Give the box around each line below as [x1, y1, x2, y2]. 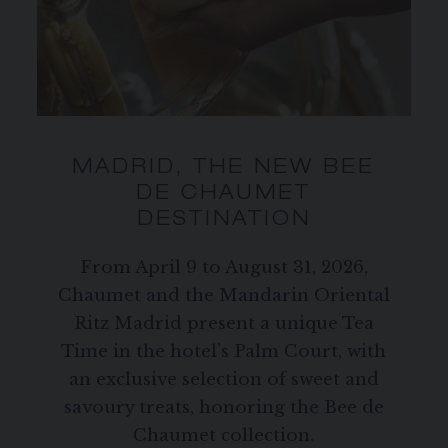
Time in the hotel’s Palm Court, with [61, 341, 387, 363]
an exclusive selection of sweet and [68, 369, 379, 391]
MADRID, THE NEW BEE [72, 159, 376, 180]
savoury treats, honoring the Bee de [63, 397, 384, 419]
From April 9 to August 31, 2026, [79, 257, 368, 279]
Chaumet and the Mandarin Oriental [57, 285, 390, 307]
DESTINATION [136, 211, 311, 232]
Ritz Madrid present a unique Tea [73, 313, 374, 335]
